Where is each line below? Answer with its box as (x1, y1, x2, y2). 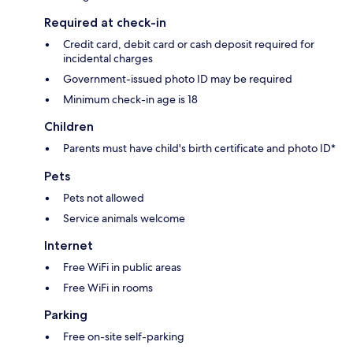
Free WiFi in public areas (63, 259, 181, 274)
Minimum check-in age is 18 (63, 91, 198, 106)
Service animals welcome (63, 210, 185, 225)
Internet (44, 237, 93, 253)
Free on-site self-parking (63, 329, 184, 344)
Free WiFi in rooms (63, 280, 153, 295)
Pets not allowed (63, 190, 144, 205)
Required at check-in (44, 14, 166, 30)
